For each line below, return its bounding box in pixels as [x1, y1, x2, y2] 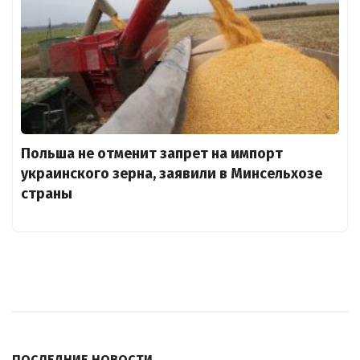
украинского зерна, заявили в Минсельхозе [21, 165, 322, 183]
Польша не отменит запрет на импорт [21, 145, 283, 163]
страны [21, 185, 72, 203]
